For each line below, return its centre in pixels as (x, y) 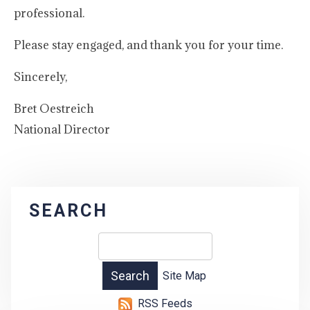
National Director (62, 129)
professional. (49, 13)
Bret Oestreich (54, 109)
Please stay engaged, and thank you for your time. (148, 45)
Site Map (184, 276)
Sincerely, (40, 77)
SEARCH (69, 211)
